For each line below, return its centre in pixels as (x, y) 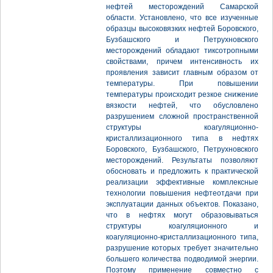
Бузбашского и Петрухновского (182, 40)
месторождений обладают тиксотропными (182, 51)
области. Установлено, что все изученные (182, 18)
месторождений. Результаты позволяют (182, 160)
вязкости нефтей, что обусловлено (182, 105)
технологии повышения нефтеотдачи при (182, 193)
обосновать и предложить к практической (182, 171)
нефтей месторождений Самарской (182, 7)
